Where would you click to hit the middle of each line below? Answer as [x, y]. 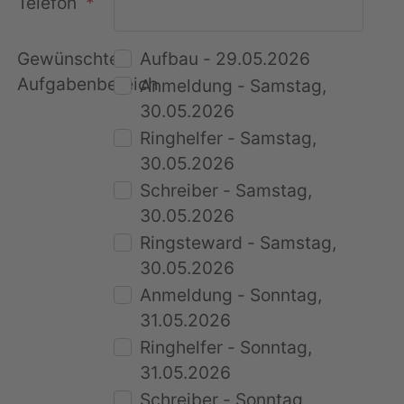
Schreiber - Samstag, [226, 190]
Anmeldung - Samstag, [234, 85]
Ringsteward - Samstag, [239, 242]
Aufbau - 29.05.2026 [225, 58]
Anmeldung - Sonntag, [231, 294]
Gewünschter [72, 58]
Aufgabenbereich [88, 83]
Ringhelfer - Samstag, [229, 138]
